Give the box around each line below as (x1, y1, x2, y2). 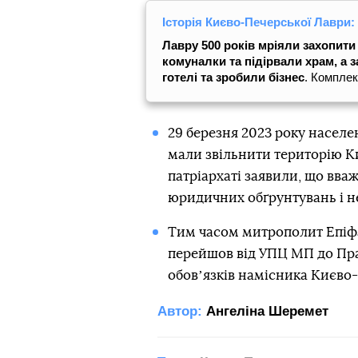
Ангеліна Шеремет (206, 304, 328, 319)
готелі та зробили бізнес (162, 70, 304, 84)
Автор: (157, 304, 202, 319)
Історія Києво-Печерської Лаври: (162, 15, 355, 29)
